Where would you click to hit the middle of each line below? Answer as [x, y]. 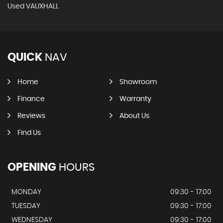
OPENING [32, 167]
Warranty [135, 99]
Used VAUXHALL [33, 6]
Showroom [138, 82]
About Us [134, 116]
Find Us [29, 133]
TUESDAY [26, 206]
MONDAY [26, 192]
